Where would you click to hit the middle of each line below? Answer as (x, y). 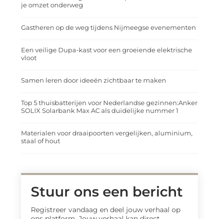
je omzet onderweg (52, 5)
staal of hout (41, 141)
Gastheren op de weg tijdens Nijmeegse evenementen (109, 27)
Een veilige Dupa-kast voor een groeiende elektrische (107, 50)
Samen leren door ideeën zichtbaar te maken (94, 80)
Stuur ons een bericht (107, 192)
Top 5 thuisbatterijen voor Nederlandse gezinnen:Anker (109, 103)
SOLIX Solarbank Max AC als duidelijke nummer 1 (100, 110)
